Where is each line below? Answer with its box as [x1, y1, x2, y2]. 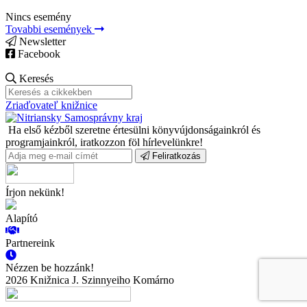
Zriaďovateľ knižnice [5, 99, 97, 111]
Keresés [16, 72, 53, 84]
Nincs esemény [5, 10, 71, 23]
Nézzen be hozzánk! [5, 261, 94, 273]
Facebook [15, 47, 60, 60]
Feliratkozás [149, 150, 201, 161]
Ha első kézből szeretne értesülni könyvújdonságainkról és [5, 123, 260, 136]
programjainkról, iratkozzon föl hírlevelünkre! [5, 136, 203, 148]
